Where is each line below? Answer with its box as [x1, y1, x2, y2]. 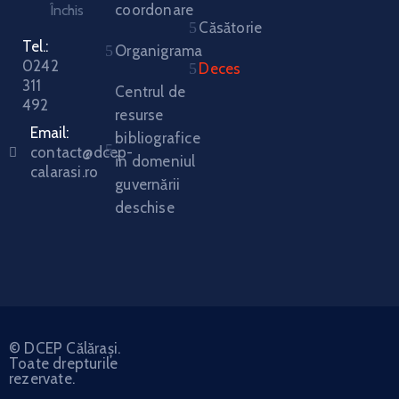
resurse [115, 106, 164, 124]
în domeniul [115, 152, 196, 170]
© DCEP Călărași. [9, 339, 121, 357]
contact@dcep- [30, 143, 134, 161]
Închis [49, 2, 84, 19]
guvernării [115, 175, 181, 193]
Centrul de [115, 83, 186, 101]
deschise [115, 199, 175, 216]
